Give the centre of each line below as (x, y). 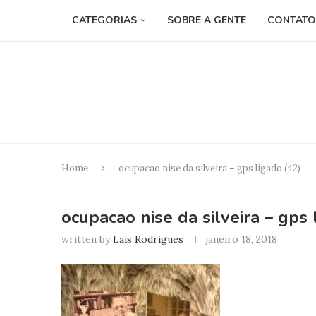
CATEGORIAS (104, 20)
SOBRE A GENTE (207, 20)
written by (87, 239)
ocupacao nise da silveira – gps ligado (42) (209, 168)
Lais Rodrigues (148, 239)
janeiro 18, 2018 (241, 239)
